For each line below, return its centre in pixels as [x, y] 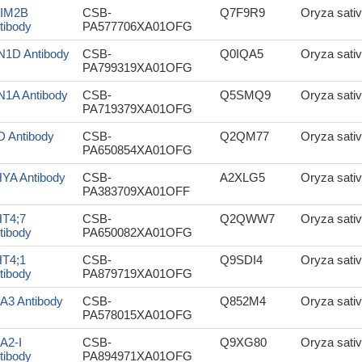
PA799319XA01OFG [137, 67]
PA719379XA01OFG [137, 109]
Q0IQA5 [242, 54]
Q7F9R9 [242, 13]
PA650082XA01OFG [137, 232]
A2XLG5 [242, 177]
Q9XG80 [243, 342]
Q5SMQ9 [245, 95]
